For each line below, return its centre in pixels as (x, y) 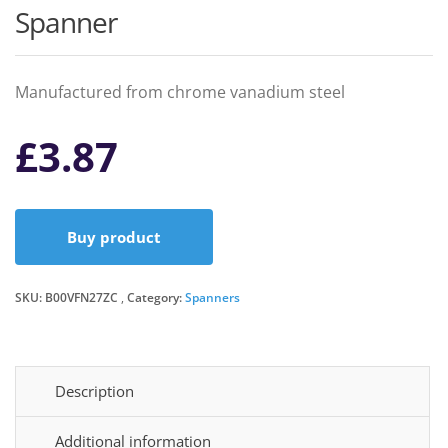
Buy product (114, 237)
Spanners (212, 297)
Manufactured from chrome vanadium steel (180, 92)
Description (94, 391)
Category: (156, 297)
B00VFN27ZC (81, 297)
